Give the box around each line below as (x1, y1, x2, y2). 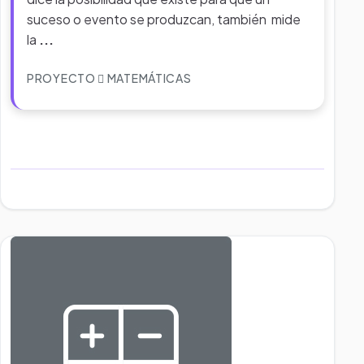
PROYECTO (27, 71, 98, 85)
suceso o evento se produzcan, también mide (27, 11, 301, 28)
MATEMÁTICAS (105, 71, 192, 85)
